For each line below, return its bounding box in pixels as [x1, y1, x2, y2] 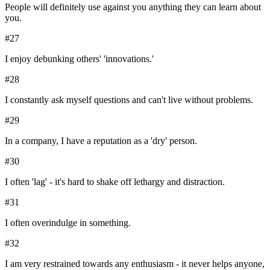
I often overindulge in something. [5, 217, 131, 228]
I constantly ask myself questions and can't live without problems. [5, 94, 253, 105]
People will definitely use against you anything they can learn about [5, 1, 261, 12]
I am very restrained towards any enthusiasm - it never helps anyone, [5, 258, 265, 269]
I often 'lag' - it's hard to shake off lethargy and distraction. [5, 176, 225, 187]
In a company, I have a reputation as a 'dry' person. [5, 135, 197, 146]
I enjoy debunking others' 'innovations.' [5, 53, 154, 64]
